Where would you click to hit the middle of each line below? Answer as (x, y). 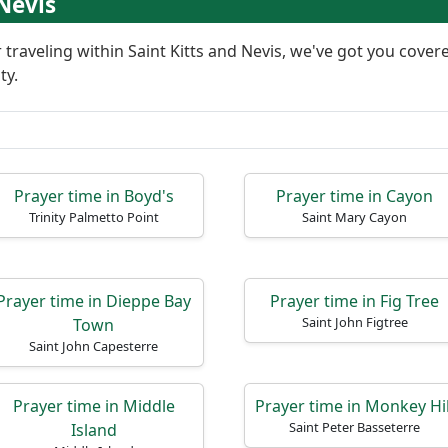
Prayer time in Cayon (354, 196)
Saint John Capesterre (93, 346)
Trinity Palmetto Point (93, 217)
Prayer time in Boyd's (93, 196)
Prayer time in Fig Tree (354, 301)
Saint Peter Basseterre (354, 427)
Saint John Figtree (354, 322)
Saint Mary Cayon (354, 217)
